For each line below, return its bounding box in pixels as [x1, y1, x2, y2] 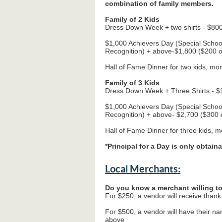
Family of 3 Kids [105, 79, 160, 87]
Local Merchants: [105, 165, 180, 174]
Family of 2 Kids [105, 15, 160, 23]
